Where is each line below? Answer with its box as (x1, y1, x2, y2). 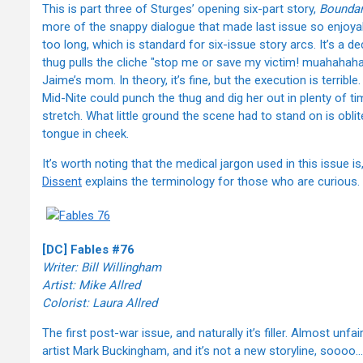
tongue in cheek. (42, 126, 129, 142)
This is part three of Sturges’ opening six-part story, (42, 2, 319, 17)
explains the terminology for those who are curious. (82, 174, 360, 190)
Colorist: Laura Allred (42, 296, 157, 311)
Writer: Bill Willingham (42, 260, 161, 275)
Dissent (42, 174, 82, 190)
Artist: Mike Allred (42, 278, 140, 293)
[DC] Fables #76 (42, 242, 135, 258)
